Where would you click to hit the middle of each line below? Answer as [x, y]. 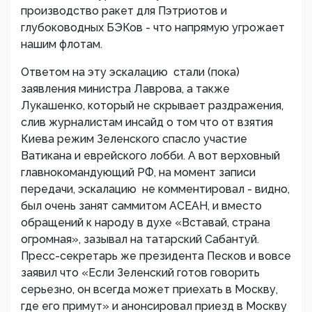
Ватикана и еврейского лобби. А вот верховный [150, 156]
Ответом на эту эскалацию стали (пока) [130, 72]
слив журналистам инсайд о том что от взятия [147, 122]
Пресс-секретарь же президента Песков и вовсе [156, 256]
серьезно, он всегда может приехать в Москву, [149, 289]
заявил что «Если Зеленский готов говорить [140, 273]
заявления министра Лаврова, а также [125, 89]
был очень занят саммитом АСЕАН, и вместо [141, 206]
